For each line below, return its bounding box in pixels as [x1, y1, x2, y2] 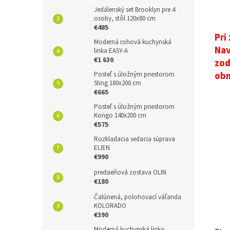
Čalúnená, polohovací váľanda [94, 192, 181, 202]
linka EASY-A [94, 46, 128, 55]
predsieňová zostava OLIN [94, 167, 166, 177]
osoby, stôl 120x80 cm [94, 13, 156, 23]
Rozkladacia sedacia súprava [94, 134, 175, 144]
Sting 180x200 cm [94, 78, 141, 88]
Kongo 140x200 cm [94, 110, 146, 120]
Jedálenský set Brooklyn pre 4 [94, 5, 175, 14]
